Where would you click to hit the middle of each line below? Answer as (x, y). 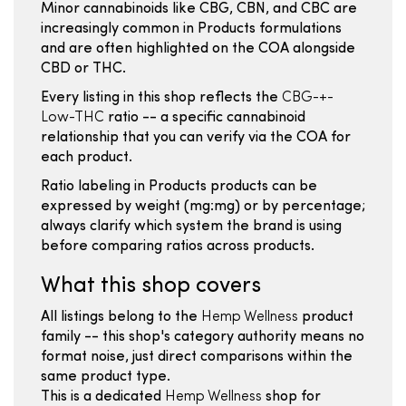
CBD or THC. (83, 69)
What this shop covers (151, 286)
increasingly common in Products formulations (191, 29)
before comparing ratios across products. (178, 246)
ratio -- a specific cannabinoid (205, 118)
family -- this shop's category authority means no (203, 337)
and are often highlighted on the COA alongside (198, 49)
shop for (291, 397)
